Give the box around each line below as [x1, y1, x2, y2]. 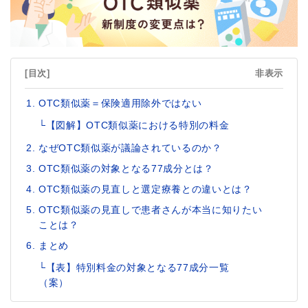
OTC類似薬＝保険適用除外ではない [38, 97, 202, 109]
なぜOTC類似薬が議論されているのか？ [38, 142, 222, 153]
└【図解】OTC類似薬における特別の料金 [38, 119, 230, 131]
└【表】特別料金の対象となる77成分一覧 [38, 261, 230, 273]
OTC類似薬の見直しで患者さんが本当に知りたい [38, 203, 263, 215]
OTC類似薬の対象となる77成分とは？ [38, 162, 214, 174]
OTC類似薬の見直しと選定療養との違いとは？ [38, 183, 252, 195]
